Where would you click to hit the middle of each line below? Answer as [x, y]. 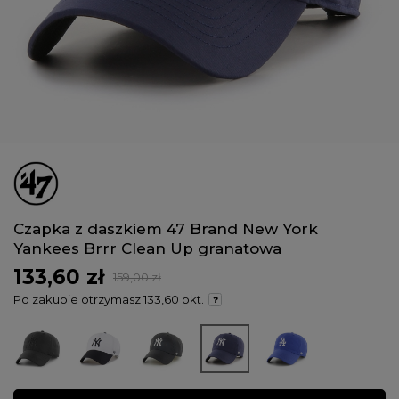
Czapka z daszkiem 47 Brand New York [166, 228]
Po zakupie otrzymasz [78, 299]
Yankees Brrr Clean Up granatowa [147, 248]
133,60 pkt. [174, 299]
